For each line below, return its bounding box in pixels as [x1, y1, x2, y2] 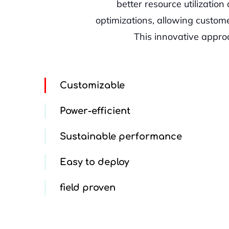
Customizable [60, 80, 125, 90]
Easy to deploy [60, 156, 129, 167]
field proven [60, 182, 116, 193]
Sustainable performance [60, 131, 182, 142]
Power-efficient [60, 105, 130, 116]
